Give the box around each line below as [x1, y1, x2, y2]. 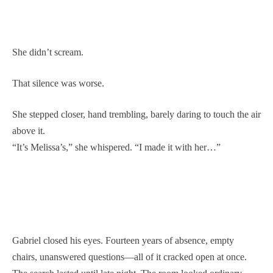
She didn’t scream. [12, 46, 83, 57]
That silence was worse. [12, 77, 104, 88]
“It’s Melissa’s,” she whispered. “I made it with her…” [12, 141, 221, 152]
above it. [12, 125, 45, 136]
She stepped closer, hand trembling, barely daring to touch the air [12, 108, 261, 119]
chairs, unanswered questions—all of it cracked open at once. [12, 251, 247, 262]
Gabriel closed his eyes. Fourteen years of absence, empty [12, 235, 234, 246]
